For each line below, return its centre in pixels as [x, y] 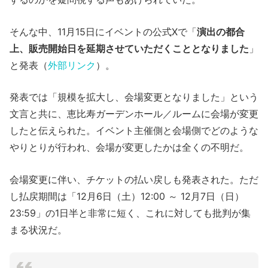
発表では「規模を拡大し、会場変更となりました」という [134, 97]
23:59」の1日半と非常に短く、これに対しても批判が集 [130, 213]
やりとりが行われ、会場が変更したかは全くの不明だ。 [129, 147]
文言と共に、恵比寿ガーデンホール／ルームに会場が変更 [134, 114]
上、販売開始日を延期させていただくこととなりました [129, 48]
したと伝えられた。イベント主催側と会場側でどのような [134, 131]
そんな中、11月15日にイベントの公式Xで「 [103, 31]
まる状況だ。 [38, 229]
